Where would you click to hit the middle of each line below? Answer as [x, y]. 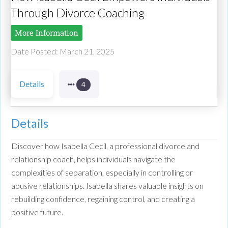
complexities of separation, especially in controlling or [102, 172]
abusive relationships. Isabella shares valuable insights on [107, 185]
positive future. [37, 212]
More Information [47, 33]
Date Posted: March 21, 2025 [63, 51]
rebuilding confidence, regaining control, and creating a [103, 198]
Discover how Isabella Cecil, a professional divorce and [105, 146]
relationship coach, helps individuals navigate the [93, 159]
